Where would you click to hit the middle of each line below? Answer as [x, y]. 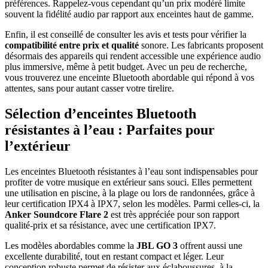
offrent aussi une [210, 246]
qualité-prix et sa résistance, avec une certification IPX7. [110, 226]
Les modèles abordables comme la [71, 246]
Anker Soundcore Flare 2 [57, 215]
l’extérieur [38, 146]
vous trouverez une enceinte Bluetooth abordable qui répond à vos [130, 78]
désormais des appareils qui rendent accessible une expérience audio [133, 56]
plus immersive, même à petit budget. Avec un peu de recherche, [126, 67]
